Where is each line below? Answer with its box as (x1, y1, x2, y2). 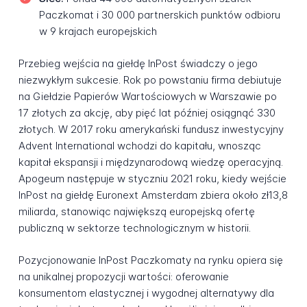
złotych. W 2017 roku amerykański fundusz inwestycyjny (18, 123, 284, 136)
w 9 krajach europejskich (38, 25, 157, 38)
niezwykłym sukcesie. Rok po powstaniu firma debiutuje (18, 73, 282, 87)
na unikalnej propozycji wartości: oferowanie (18, 269, 229, 283)
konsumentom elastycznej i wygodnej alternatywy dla (18, 286, 274, 299)
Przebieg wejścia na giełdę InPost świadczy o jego (18, 57, 258, 71)
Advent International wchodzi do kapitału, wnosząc (18, 139, 261, 153)
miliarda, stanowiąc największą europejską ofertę (18, 205, 255, 219)
